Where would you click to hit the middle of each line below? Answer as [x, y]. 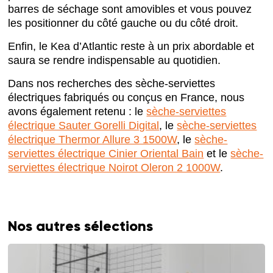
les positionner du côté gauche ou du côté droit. [123, 23]
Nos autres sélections [81, 226]
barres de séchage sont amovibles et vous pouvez [130, 9]
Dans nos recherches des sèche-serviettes [112, 84]
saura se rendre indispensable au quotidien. [115, 61]
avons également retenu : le [77, 112]
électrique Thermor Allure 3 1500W [93, 140]
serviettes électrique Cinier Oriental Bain [106, 154]
